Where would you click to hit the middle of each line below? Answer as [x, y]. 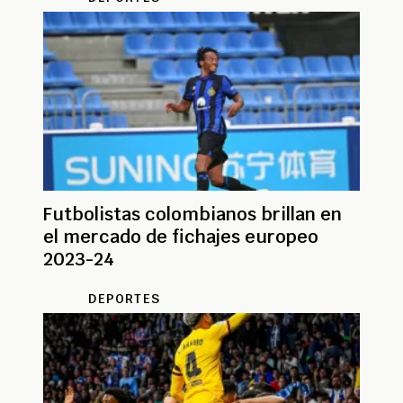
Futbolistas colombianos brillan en [193, 214]
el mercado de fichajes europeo [181, 236]
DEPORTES [124, 298]
